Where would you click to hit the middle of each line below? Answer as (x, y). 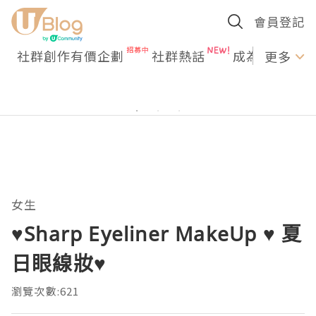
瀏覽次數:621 (45, 291)
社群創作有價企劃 (71, 56)
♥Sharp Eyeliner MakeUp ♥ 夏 (157, 233)
